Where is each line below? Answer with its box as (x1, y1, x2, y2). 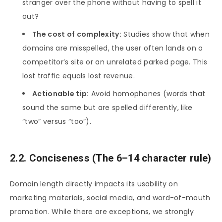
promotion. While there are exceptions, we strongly (10, 206, 194, 217)
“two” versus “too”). (22, 116, 92, 127)
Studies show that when (121, 29, 210, 40)
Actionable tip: (32, 89, 89, 99)
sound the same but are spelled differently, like (22, 103, 193, 113)
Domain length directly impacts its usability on (10, 178, 178, 189)
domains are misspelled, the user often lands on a (22, 43, 203, 54)
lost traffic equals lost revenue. (22, 71, 135, 81)
